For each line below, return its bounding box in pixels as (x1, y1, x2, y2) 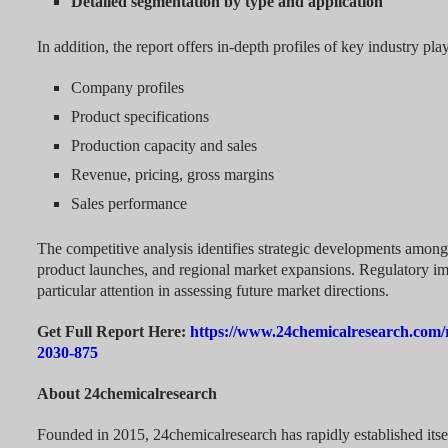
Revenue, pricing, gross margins (70, 166, 274, 184)
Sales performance (70, 195, 187, 213)
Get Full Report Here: (36, 323, 190, 341)
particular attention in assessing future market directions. (36, 282, 389, 300)
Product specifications (70, 108, 209, 126)
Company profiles (70, 79, 184, 97)
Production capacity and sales (70, 137, 257, 155)
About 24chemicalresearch (36, 385, 217, 403)
